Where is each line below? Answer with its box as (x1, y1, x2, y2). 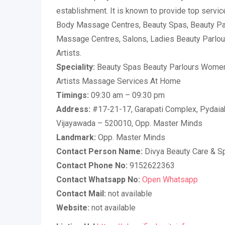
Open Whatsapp (142, 174, 198, 184)
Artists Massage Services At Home (56, 76, 181, 86)
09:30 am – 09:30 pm (89, 90, 165, 100)
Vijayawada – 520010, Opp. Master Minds (56, 118, 202, 128)
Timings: (56, 90, 89, 100)
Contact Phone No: (56, 160, 128, 170)
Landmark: (56, 132, 96, 142)
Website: (56, 202, 89, 212)
